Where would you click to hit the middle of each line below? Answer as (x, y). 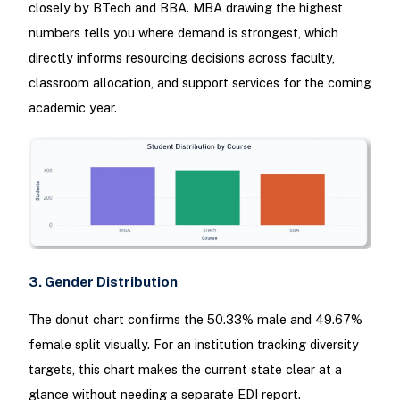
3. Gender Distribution (103, 282)
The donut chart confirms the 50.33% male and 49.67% (195, 319)
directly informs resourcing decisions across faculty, (181, 58)
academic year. (72, 108)
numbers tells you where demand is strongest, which (183, 33)
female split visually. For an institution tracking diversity (193, 344)
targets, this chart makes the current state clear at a (185, 369)
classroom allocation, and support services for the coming (200, 83)
